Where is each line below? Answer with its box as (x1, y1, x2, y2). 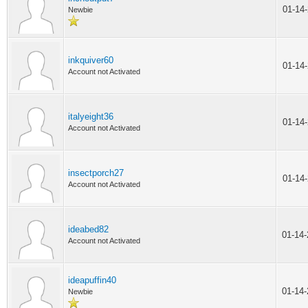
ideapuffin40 (68, 275, 116, 285)
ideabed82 (68, 224, 109, 234)
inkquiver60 (68, 55, 113, 65)
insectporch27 (68, 168, 124, 178)
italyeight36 (68, 111, 113, 122)
